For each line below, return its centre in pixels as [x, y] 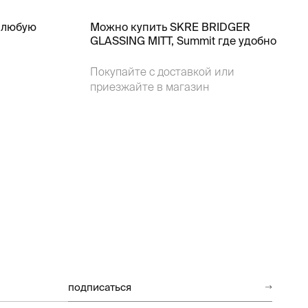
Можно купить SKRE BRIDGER [170, 27]
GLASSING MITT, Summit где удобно [183, 41]
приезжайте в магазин [149, 87]
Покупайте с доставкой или [162, 71]
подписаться [99, 287]
